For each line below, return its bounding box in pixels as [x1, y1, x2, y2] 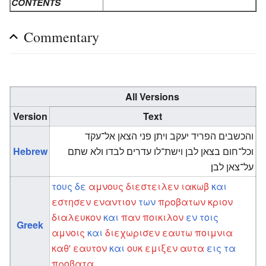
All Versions [87, 89, 179, 103]
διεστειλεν [126, 179, 179, 193]
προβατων [158, 194, 206, 208]
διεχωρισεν [105, 225, 160, 239]
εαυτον [73, 240, 107, 255]
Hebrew [12, 144, 47, 158]
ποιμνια [195, 225, 233, 239]
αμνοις [52, 225, 85, 239]
